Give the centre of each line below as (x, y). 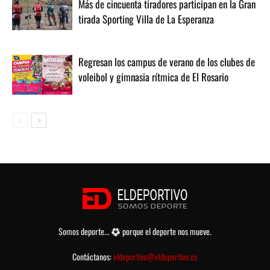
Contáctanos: (93, 257)
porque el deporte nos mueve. (166, 231)
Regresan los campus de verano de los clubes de (167, 61)
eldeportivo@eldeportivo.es (155, 257)
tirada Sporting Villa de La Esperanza (146, 19)
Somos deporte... (85, 231)
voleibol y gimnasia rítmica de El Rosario (153, 77)
